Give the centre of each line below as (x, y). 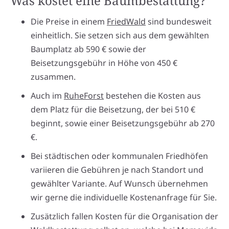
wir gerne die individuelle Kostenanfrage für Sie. (124, 197)
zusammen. (53, 76)
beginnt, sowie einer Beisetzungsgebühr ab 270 (123, 123)
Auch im (47, 95)
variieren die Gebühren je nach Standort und (117, 169)
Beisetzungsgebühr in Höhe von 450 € (104, 63)
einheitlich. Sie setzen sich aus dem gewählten (120, 35)
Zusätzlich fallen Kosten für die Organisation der (124, 216)
